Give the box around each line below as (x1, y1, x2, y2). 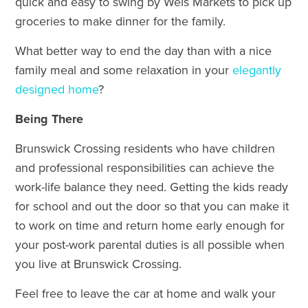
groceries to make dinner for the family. (15, 13, 226, 29)
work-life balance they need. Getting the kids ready (15, 179, 289, 195)
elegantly (232, 62, 282, 78)
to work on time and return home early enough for (15, 217, 285, 233)
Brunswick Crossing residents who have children (15, 140, 276, 156)
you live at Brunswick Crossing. (15, 256, 182, 272)
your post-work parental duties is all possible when (15, 236, 285, 252)
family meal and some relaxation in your (15, 62, 233, 78)
